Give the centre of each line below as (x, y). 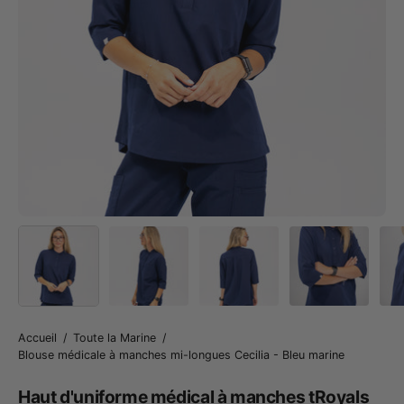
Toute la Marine (115, 337)
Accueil (37, 337)
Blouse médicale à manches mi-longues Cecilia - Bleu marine (181, 354)
